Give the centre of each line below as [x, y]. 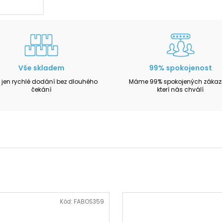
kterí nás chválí [181, 89]
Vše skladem [42, 68]
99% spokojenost [180, 68]
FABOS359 [89, 202]
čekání [42, 89]
